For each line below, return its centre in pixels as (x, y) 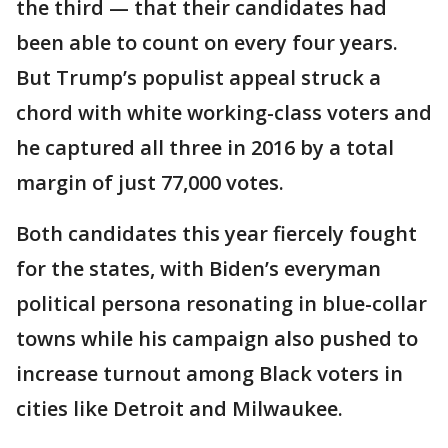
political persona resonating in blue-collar (221, 303)
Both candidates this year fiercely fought (216, 233)
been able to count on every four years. (207, 42)
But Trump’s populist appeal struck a (198, 77)
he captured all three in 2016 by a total (205, 147)
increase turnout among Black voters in (209, 373)
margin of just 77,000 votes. (150, 182)
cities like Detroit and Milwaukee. (179, 408)
